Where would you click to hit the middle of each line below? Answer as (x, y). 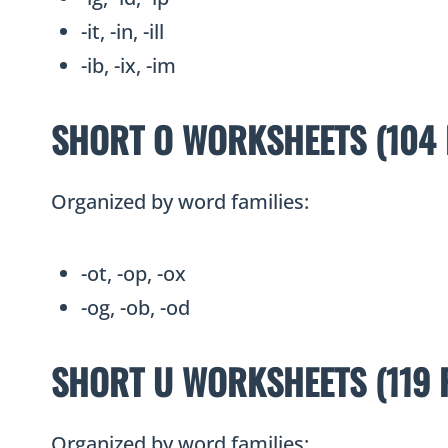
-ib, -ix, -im (128, 66)
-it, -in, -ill (122, 32)
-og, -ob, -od (135, 308)
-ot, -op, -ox (133, 274)
